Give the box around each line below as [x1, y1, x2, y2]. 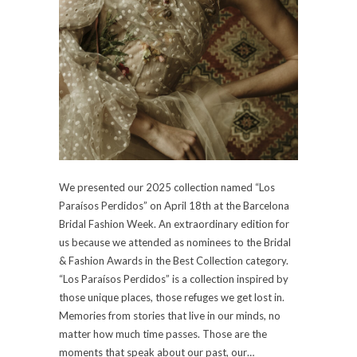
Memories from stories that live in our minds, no [59, 308, 280, 322]
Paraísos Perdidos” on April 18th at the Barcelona [59, 198, 289, 212]
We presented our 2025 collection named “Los [59, 180, 275, 194]
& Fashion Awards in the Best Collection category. [59, 253, 288, 267]
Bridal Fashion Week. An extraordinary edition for [59, 217, 289, 230]
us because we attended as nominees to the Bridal [59, 235, 291, 249]
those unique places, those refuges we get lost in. [59, 290, 284, 304]
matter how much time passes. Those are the [59, 327, 267, 340]
